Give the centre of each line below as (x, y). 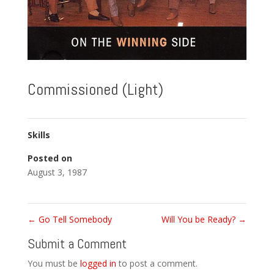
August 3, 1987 (57, 172)
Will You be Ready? (200, 220)
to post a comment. (157, 264)
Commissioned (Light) (95, 90)
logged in (98, 264)
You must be (54, 264)
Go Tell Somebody (74, 220)
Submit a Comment (77, 244)
